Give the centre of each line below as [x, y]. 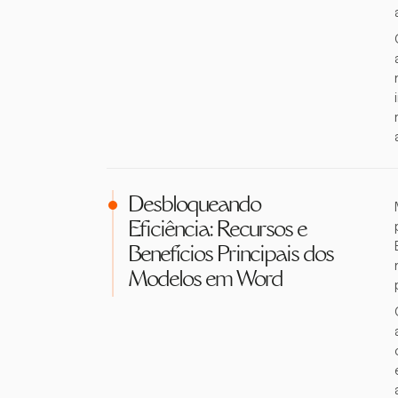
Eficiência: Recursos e [217, 231]
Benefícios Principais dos [231, 256]
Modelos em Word [205, 281]
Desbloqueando [194, 206]
